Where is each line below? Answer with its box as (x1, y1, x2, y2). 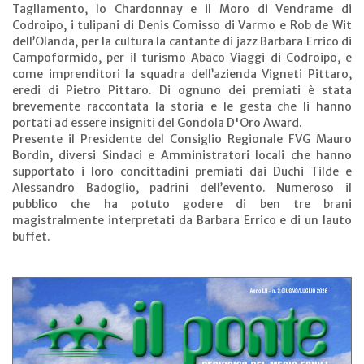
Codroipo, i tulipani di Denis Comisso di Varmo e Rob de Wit (12, 17, 352, 32)
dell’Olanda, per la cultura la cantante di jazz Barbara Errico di (12, 33, 352, 49)
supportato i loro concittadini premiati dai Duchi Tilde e (12, 163, 352, 179)
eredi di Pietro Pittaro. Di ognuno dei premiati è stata (12, 82, 352, 97)
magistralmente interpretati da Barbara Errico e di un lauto (12, 212, 352, 227)
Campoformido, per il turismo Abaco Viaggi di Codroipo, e (12, 50, 352, 65)
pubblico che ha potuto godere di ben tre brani (12, 196, 352, 211)
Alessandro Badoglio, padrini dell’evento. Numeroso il (12, 180, 352, 195)
